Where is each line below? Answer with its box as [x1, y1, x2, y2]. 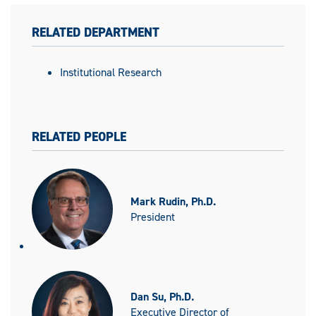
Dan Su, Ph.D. [130, 288, 194, 304]
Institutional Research [60, 65, 162, 80]
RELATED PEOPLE [32, 128, 126, 146]
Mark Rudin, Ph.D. [130, 193, 216, 209]
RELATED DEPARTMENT [32, 24, 159, 42]
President [130, 209, 175, 224]
